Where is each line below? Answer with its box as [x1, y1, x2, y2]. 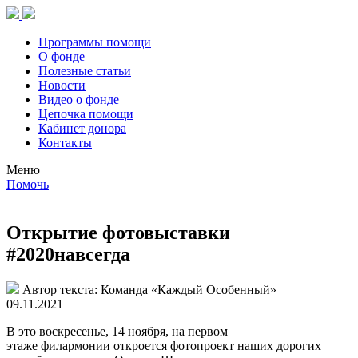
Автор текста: [22, 282, 101, 296]
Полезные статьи [38, 64, 131, 78]
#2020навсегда [6, 243, 130, 265]
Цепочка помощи [38, 107, 133, 121]
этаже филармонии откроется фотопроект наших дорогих [6, 338, 321, 352]
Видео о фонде [38, 93, 119, 106]
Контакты [38, 136, 92, 149]
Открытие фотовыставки [6, 221, 230, 243]
